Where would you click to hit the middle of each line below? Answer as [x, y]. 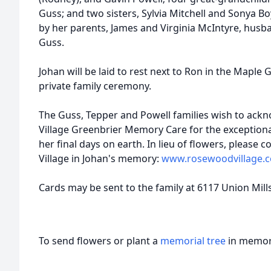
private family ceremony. [95, 86]
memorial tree [193, 241]
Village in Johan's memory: [100, 158]
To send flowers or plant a [100, 241]
